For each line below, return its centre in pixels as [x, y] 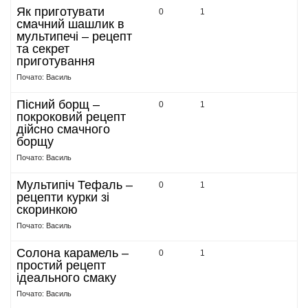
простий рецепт [61, 265]
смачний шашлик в [70, 24]
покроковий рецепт [71, 117]
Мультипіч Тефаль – [75, 185]
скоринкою [47, 210]
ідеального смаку [66, 278]
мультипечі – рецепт [74, 36]
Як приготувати [60, 12]
